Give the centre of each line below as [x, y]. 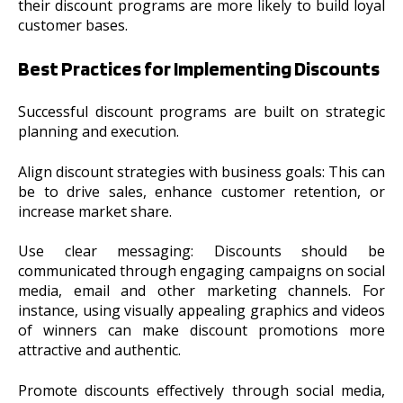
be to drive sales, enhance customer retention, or [201, 191]
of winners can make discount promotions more [201, 331]
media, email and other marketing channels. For [201, 291]
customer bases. [73, 25]
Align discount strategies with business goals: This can [201, 171]
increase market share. [95, 211]
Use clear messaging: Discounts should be [201, 251]
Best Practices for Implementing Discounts [199, 68]
